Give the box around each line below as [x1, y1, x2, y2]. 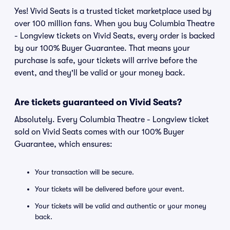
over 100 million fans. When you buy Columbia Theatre [14, 19, 215, 28]
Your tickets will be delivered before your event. [35, 185, 184, 193]
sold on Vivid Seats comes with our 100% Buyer [14, 127, 184, 137]
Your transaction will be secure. [35, 168, 134, 176]
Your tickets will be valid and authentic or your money [35, 202, 206, 210]
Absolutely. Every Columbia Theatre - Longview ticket [14, 115, 209, 124]
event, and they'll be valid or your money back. [14, 68, 185, 78]
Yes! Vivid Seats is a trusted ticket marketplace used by [14, 7, 212, 16]
